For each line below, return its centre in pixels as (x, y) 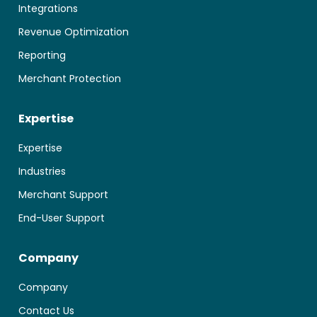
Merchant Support (63, 194)
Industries (42, 171)
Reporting (42, 55)
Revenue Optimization (74, 31)
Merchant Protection (70, 78)
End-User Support (62, 218)
